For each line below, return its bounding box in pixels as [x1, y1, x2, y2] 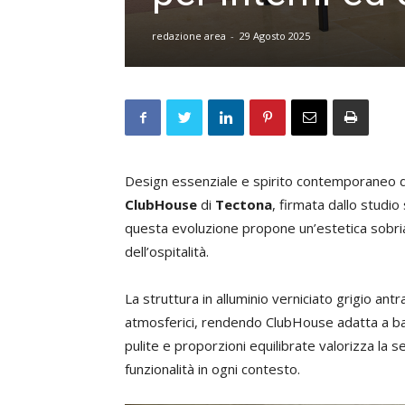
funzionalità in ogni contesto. [125, 360, 300, 378]
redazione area [152, 29, 226, 42]
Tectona [215, 195, 272, 213]
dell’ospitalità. [125, 242, 209, 260]
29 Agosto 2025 [240, 29, 310, 42]
